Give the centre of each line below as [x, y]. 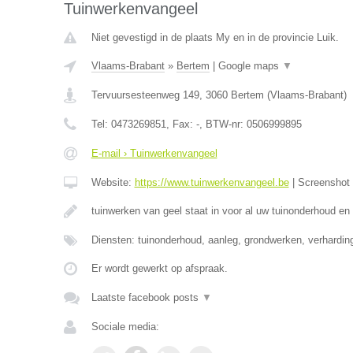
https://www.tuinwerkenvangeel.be [212, 182]
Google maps [250, 66]
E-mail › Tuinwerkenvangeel [154, 153]
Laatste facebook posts [146, 297]
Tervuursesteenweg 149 [145, 95]
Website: [113, 182]
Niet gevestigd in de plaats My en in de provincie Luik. [215, 37]
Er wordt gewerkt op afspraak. [159, 268]
